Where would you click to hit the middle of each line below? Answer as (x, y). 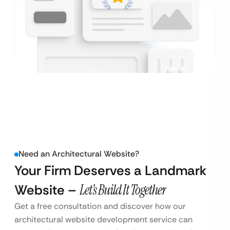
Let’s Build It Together (123, 190)
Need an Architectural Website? (79, 154)
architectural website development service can (103, 220)
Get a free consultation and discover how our (100, 206)
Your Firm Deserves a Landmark (110, 171)
